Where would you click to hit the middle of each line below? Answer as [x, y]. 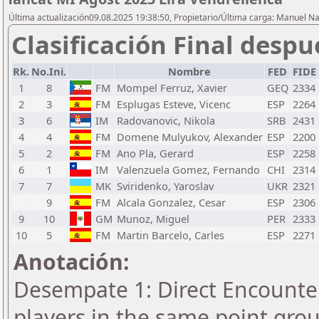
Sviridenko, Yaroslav [165, 186]
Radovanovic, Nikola [166, 120]
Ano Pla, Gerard [155, 153]
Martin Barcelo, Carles [171, 235]
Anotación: [72, 262]
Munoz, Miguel [153, 219]
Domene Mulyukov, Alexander [190, 137]
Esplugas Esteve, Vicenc [174, 104]
